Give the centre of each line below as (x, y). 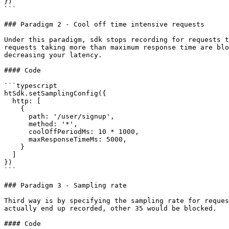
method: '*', (16, 124)
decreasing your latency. (53, 55)
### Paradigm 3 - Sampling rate (65, 185)
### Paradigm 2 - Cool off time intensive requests (104, 24)
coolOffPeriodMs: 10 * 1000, (16, 132)
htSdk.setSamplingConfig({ (55, 93)
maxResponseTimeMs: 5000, (16, 139)
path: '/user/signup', (16, 116)
